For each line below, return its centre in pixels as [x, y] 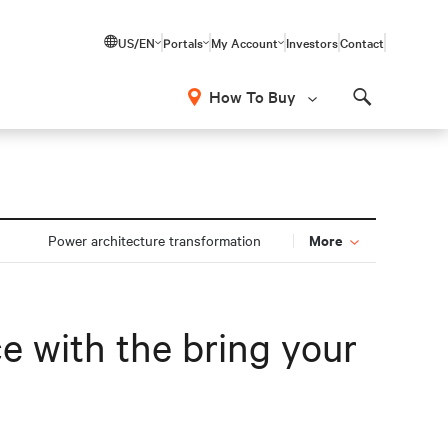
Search [387, 114]
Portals [183, 42]
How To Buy [252, 96]
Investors [312, 42]
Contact [362, 42]
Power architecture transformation [154, 240]
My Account [244, 42]
